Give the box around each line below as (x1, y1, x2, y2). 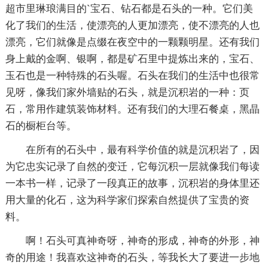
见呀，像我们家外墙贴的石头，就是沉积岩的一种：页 (5, 86, 249, 98)
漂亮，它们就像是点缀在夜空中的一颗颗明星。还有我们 (5, 36, 260, 48)
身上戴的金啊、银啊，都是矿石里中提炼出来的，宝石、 (5, 53, 260, 65)
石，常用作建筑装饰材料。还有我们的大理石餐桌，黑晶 (5, 103, 260, 115)
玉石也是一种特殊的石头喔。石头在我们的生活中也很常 (5, 69, 260, 81)
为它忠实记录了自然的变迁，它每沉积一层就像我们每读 (5, 160, 260, 172)
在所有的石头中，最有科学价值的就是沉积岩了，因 (25, 144, 260, 156)
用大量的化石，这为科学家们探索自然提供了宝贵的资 (5, 194, 249, 206)
